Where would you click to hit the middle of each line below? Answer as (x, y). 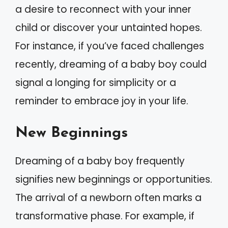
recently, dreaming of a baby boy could (111, 64)
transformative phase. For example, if (105, 216)
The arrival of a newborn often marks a (108, 198)
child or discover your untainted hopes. (109, 27)
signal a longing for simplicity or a (96, 82)
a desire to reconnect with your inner (103, 9)
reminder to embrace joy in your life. (102, 101)
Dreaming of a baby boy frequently (100, 161)
